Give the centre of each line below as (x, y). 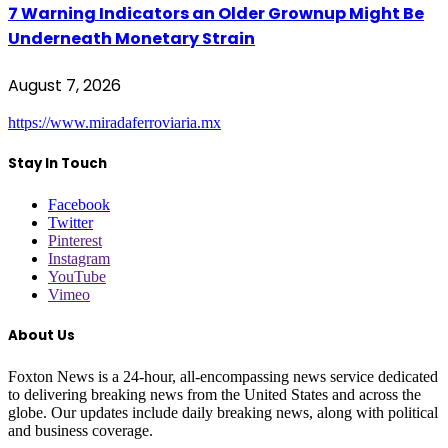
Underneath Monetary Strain (131, 39)
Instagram (79, 258)
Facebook (79, 204)
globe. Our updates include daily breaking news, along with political (223, 413)
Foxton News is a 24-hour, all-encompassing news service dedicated (223, 377)
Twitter (70, 222)
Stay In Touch (57, 163)
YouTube (77, 276)
